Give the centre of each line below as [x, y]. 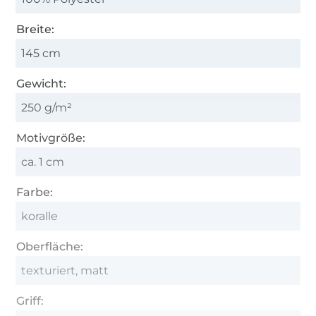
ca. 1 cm [43, 162]
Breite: [36, 29]
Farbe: [35, 192]
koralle [40, 216]
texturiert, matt [65, 270]
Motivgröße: [51, 138]
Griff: [30, 300]
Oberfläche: [50, 246]
